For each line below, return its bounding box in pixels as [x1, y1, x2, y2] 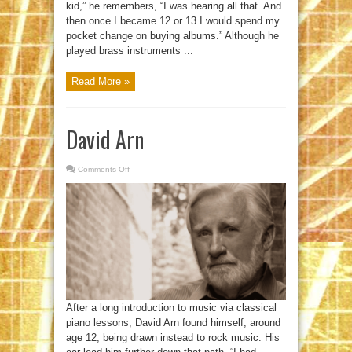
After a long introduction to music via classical [66, 302, 277, 314]
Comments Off [78, 164, 130, 174]
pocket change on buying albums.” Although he [66, 29, 279, 42]
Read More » [71, 75, 130, 87]
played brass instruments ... [66, 44, 193, 57]
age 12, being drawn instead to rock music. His [66, 332, 280, 344]
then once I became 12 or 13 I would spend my [66, 14, 280, 27]
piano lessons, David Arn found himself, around [66, 317, 280, 329]
